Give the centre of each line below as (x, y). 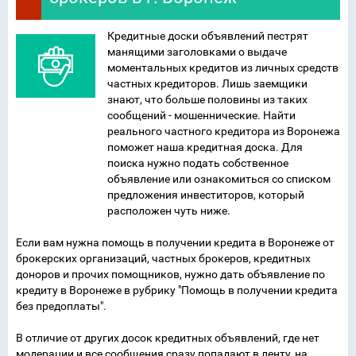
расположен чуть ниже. (169, 211)
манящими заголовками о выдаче (197, 52)
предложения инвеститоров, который (206, 195)
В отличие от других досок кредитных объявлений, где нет (168, 338)
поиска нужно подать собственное (198, 163)
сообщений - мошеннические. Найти (201, 115)
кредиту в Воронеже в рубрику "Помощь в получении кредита (177, 290)
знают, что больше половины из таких (207, 99)
